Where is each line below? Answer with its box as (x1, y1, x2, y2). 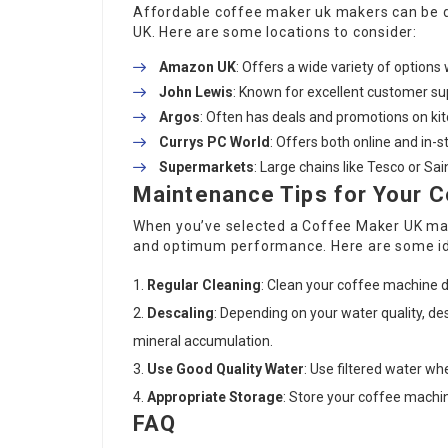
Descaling (147, 304, 214, 321)
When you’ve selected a (133, 217, 303, 234)
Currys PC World (159, 133, 270, 150)
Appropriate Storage (147, 388, 283, 405)
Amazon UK (159, 58, 236, 75)
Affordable (133, 3, 215, 20)
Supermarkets (159, 158, 254, 175)
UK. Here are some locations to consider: (133, 23, 418, 40)
